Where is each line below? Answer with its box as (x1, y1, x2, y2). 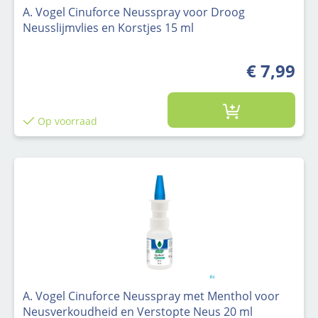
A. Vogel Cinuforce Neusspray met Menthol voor (23, 288, 280, 305)
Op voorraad (34, 114, 97, 128)
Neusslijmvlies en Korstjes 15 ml (23, 20, 194, 36)
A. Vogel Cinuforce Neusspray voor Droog (23, 4, 245, 21)
